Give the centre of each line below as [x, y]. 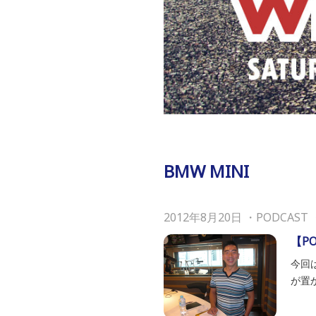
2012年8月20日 [203, 217]
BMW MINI [206, 171]
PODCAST [282, 217]
